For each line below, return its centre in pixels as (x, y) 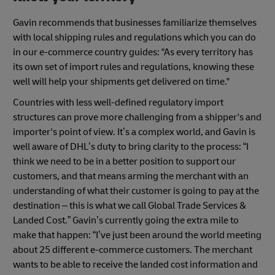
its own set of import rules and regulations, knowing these (134, 67)
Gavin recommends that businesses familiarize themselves (135, 22)
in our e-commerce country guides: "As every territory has (133, 52)
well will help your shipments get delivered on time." (122, 81)
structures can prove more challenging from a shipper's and (137, 117)
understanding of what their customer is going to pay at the (136, 191)
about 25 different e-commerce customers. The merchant (133, 250)
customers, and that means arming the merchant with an (131, 176)
